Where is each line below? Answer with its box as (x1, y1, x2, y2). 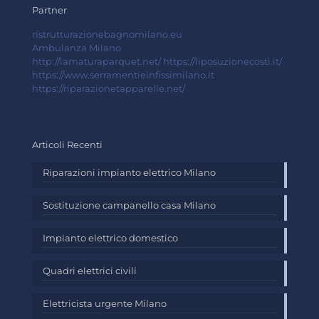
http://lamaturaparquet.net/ (32, 56, 161, 67)
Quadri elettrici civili (43, 265, 137, 276)
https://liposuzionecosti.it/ (163, 56, 282, 67)
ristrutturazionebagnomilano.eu (32, 28, 182, 40)
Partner (32, 4, 67, 16)
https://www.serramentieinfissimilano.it (32, 69, 214, 80)
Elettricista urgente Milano (43, 298, 167, 309)
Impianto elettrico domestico (43, 232, 178, 244)
